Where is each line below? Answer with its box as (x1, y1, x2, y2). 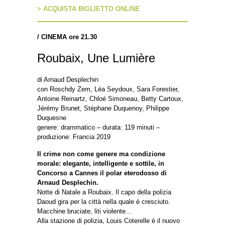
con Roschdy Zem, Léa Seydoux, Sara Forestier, (37, 85, 179, 93)
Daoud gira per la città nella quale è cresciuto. (37, 198, 170, 206)
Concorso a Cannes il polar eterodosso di (37, 169, 167, 177)
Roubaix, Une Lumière (37, 51, 155, 65)
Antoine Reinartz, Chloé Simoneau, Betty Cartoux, (37, 95, 183, 103)
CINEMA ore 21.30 (41, 33, 97, 41)
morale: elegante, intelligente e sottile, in (37, 160, 164, 168)
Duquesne (37, 114, 66, 122)
